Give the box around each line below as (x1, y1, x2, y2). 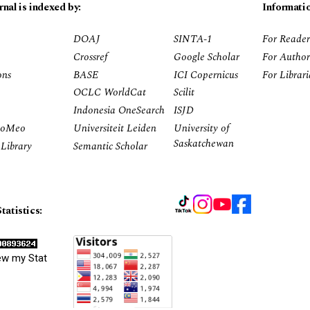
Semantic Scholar (73, 138, 147, 154)
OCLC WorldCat (73, 84, 146, 101)
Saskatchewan (174, 135, 234, 152)
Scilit (174, 84, 194, 101)
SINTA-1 (174, 31, 212, 47)
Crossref (73, 48, 108, 65)
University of (174, 120, 230, 136)
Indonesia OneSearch (73, 102, 165, 118)
